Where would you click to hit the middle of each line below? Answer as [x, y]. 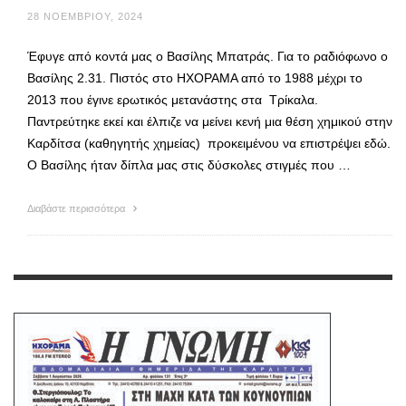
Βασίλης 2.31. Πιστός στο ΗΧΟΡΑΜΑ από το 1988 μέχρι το [195, 78]
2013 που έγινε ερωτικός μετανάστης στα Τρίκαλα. [173, 100]
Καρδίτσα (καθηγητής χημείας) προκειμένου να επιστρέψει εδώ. [209, 144]
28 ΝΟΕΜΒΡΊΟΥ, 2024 [85, 17]
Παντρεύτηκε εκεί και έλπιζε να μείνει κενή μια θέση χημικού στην [210, 122]
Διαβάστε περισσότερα [77, 209]
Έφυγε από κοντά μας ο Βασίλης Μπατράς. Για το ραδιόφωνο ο [208, 57]
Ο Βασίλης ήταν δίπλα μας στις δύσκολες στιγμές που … [189, 165]
